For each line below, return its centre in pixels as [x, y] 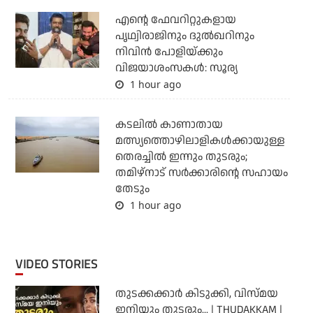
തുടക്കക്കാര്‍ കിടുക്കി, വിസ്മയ [196, 294]
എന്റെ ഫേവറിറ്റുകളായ [175, 20]
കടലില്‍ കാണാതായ [169, 125]
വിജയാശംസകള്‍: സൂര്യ [176, 68]
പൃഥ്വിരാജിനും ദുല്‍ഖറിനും [184, 36]
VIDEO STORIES [60, 264]
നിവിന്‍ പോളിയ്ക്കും [169, 52]
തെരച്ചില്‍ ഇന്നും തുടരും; [181, 157]
